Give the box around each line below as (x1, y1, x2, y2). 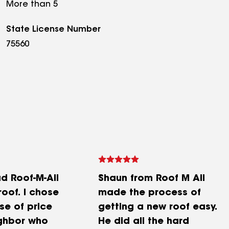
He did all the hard (98, 217, 189, 226)
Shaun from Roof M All (98, 174, 205, 184)
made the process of (98, 189, 201, 198)
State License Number (6, 26, 101, 34)
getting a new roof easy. (98, 203, 217, 212)
